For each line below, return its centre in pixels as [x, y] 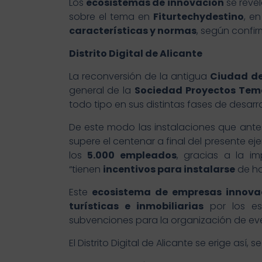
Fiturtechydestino [199, 17]
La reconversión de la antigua [139, 77]
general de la [102, 91]
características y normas [132, 31]
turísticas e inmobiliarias [136, 206]
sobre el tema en [111, 17]
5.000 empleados [132, 156]
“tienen [86, 170]
